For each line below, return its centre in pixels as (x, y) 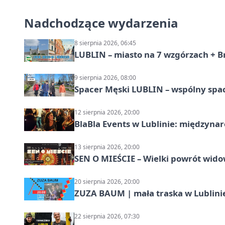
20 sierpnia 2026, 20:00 (107, 182)
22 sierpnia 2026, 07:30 (107, 216)
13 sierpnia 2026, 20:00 (107, 147)
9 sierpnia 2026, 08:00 (105, 78)
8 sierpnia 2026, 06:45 (105, 43)
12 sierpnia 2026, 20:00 (107, 113)
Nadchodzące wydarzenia (101, 23)
